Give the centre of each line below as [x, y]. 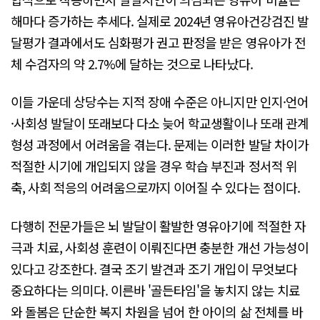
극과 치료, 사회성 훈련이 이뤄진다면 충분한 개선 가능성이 [160, 247]
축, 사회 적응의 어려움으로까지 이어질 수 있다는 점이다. [155, 187]
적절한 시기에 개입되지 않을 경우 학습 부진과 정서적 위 [154, 166]
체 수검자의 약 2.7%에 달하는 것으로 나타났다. [132, 63]
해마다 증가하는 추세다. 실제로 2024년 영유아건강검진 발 [160, 20]
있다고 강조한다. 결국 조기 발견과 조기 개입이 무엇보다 [154, 268]
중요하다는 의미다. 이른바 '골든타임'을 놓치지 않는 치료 [155, 290]
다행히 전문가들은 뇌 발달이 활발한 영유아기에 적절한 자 [158, 225]
